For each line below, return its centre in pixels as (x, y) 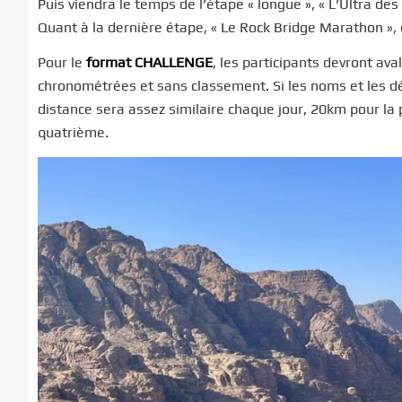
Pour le (62, 63)
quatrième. (73, 133)
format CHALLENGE (149, 63)
